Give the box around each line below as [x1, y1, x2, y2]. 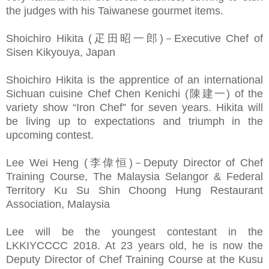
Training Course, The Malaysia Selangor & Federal [6, 170, 263, 183]
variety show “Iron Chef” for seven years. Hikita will [6, 101, 263, 113]
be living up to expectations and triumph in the [6, 115, 263, 127]
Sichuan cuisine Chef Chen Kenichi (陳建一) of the [6, 87, 263, 100]
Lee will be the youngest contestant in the [6, 225, 263, 238]
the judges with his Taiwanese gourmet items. [6, 4, 226, 17]
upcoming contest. [6, 128, 94, 141]
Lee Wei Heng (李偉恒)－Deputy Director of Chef [6, 156, 263, 169]
